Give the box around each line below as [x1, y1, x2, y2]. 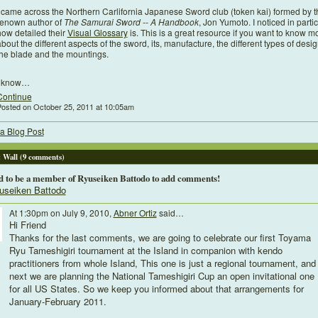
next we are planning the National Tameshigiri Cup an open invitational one [9, 268, 314, 283]
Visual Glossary [67, 26, 128, 39]
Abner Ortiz [113, 206, 157, 219]
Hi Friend [9, 217, 46, 231]
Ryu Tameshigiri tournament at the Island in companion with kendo [9, 243, 283, 257]
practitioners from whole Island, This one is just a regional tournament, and [9, 256, 316, 270]
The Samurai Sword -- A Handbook [63, 16, 199, 28]
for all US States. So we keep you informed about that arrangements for [9, 281, 304, 295]
